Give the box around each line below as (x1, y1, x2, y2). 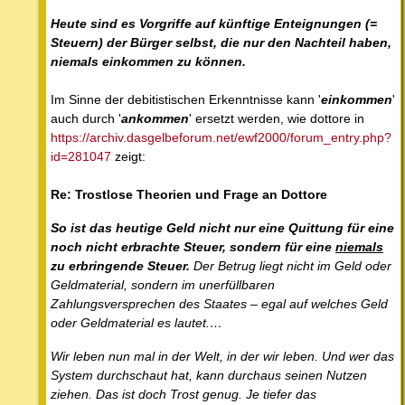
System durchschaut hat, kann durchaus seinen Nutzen (51, 367, 367, 382)
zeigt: (111, 148, 146, 164)
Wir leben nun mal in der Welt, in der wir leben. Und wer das (51, 348, 394, 363)
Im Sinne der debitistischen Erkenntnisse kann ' (51, 91, 321, 107)
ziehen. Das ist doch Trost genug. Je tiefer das (51, 386, 316, 401)
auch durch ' (51, 110, 121, 126)
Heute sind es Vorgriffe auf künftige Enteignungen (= (51, 15, 377, 31)
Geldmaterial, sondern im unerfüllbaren (51, 277, 275, 292)
